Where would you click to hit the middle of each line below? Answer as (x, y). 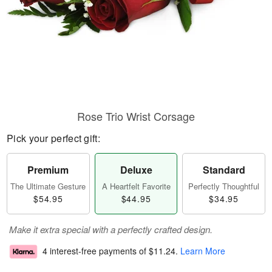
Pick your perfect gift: (53, 138)
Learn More (203, 251)
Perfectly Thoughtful (224, 186)
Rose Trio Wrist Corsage (136, 116)
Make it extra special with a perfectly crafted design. (111, 229)
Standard (224, 170)
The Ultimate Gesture (48, 186)
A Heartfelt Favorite (136, 186)
